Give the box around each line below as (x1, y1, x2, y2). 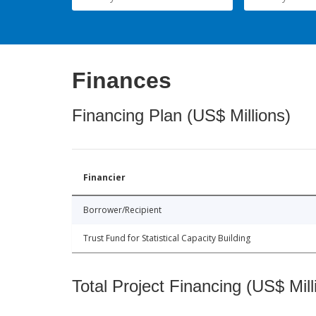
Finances (72, 68, 171, 94)
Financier (83, 171, 126, 184)
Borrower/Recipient (83, 204, 162, 217)
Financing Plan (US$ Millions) (72, 106, 291, 126)
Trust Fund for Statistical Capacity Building (83, 232, 250, 245)
